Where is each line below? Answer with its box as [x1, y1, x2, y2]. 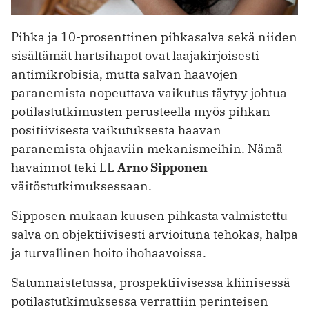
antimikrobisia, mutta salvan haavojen [11, 66, 238, 82]
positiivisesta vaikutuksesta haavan [11, 121, 221, 138]
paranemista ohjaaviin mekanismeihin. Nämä [11, 140, 283, 157]
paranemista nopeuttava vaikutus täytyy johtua [11, 84, 287, 101]
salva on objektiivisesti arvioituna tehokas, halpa [11, 226, 298, 242]
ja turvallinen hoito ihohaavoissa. [11, 244, 206, 261]
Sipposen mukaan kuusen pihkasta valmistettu [11, 207, 288, 223]
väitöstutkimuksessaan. [11, 177, 152, 194]
